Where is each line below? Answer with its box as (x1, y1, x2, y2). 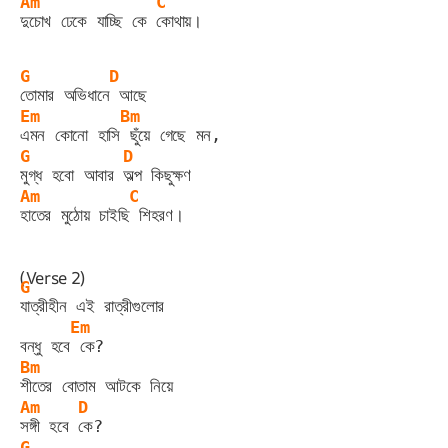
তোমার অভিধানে (20, 84, 110, 105)
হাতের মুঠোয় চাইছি (20, 204, 130, 225)
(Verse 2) (20, 265, 85, 289)
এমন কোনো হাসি (20, 124, 120, 145)
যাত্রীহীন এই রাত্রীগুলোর (20, 295, 164, 316)
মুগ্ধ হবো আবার (20, 164, 124, 185)
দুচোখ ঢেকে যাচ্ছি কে (20, 10, 156, 31)
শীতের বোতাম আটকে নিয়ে (20, 375, 173, 396)
